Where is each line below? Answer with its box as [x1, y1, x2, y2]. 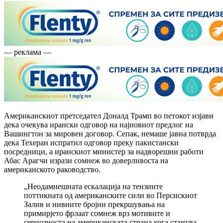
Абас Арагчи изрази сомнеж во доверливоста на [4, 156, 168, 165]
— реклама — [4, 47, 51, 56]
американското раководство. [4, 165, 101, 174]
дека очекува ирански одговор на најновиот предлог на [4, 120, 193, 129]
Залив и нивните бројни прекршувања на [24, 200, 165, 209]
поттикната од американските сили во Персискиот [24, 191, 197, 200]
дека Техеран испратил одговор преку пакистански [4, 138, 179, 147]
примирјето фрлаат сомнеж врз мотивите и [24, 209, 170, 218]
